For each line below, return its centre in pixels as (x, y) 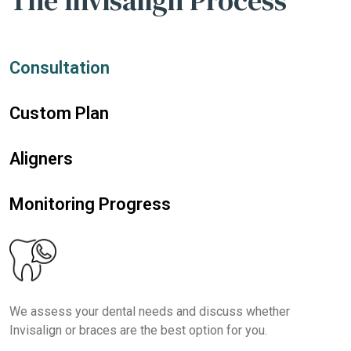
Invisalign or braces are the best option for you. (138, 331)
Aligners (41, 159)
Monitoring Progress (90, 204)
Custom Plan (59, 114)
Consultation (60, 68)
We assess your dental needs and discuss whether (150, 312)
